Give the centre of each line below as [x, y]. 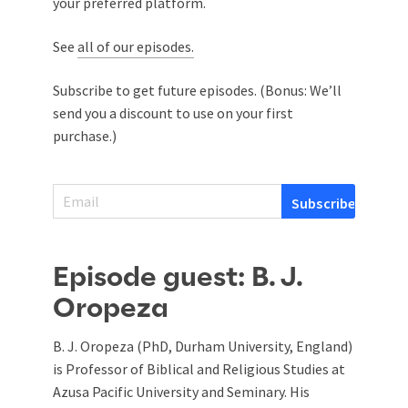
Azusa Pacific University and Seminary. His [181, 391]
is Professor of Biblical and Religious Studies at [199, 368]
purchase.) [85, 135]
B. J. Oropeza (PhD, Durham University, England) [203, 346]
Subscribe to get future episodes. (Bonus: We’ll [197, 90]
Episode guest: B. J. [178, 277]
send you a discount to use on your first [173, 112]
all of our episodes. [136, 46]
